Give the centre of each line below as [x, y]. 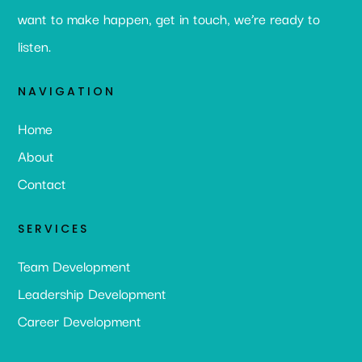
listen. [35, 45]
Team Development [75, 265]
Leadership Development [93, 293]
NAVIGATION [67, 91]
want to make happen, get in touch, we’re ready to [169, 18]
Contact [42, 183]
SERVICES [54, 228]
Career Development [80, 320]
